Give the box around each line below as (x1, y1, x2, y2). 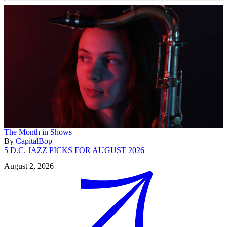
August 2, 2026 (4, 161, 54, 170)
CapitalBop (16, 136, 52, 145)
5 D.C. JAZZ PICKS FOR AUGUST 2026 (4, 145, 144, 155)
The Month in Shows (4, 127, 72, 136)
